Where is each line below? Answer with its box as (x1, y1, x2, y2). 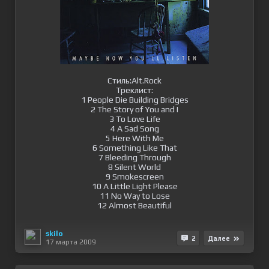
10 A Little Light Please (91, 181, 178, 191)
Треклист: (116, 85, 153, 95)
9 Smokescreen (105, 172, 164, 181)
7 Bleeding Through (98, 153, 171, 162)
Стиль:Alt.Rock (107, 76, 162, 85)
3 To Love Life (109, 114, 160, 124)
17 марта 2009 (46, 237, 96, 246)
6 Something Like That (92, 143, 177, 153)
